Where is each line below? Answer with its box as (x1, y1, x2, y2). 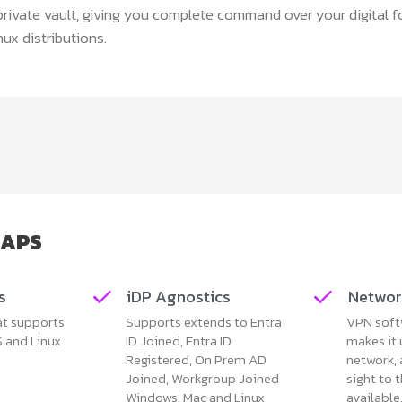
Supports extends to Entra (125, 310, 282, 332)
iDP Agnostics (127, 284, 232, 309)
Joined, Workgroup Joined (125, 367, 279, 389)
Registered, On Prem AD (125, 348, 267, 370)
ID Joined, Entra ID (125, 329, 232, 351)
